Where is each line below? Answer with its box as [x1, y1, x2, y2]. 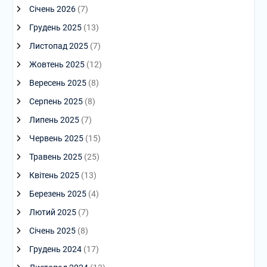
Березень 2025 [29, 189, 86, 198]
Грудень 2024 [29, 244, 82, 254]
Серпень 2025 [29, 97, 83, 106]
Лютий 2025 [29, 207, 76, 217]
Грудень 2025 [29, 23, 82, 32]
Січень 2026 [29, 4, 76, 14]
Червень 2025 [29, 133, 83, 143]
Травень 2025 [29, 152, 82, 162]
